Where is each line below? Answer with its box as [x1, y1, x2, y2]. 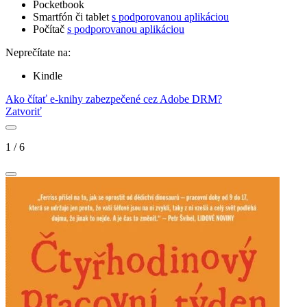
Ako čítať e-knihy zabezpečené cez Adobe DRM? [5, 93, 222, 106]
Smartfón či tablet [33, 11, 112, 23]
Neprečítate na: [5, 47, 71, 59]
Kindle [33, 70, 62, 82]
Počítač [33, 23, 67, 36]
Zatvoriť [5, 106, 42, 118]
